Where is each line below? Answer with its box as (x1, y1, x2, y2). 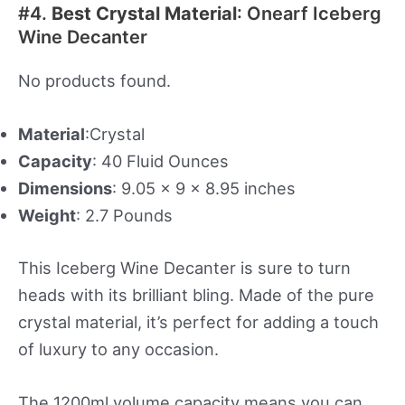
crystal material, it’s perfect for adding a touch (18, 311, 379, 332)
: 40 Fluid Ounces (92, 151, 229, 172)
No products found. (18, 70, 171, 90)
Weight (18, 205, 76, 226)
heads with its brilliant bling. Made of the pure (18, 284, 374, 305)
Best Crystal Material (52, 2, 237, 24)
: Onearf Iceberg (237, 2, 381, 24)
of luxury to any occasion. (18, 338, 219, 359)
